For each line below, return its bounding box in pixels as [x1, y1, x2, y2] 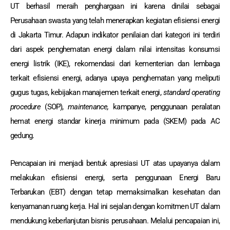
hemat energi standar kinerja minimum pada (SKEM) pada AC [10, 116, 220, 126]
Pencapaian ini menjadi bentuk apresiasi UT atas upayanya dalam [10, 158, 220, 168]
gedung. [10, 130, 34, 140]
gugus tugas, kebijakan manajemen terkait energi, [10, 87, 163, 97]
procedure [10, 102, 45, 111]
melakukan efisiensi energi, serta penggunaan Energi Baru [10, 172, 220, 182]
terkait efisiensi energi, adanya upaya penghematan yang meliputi [10, 73, 220, 83]
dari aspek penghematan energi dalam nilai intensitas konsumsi [10, 44, 220, 54]
